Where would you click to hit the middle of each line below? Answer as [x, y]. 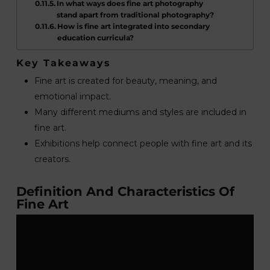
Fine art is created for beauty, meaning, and [125, 81]
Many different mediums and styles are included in [140, 112]
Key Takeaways [63, 63]
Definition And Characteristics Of [125, 191]
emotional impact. [72, 96]
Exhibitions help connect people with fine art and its [143, 143]
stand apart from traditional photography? [136, 15]
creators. [52, 159]
